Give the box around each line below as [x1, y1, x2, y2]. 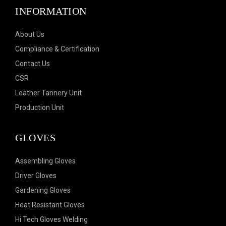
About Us [15, 30, 44, 38]
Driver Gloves [15, 172, 56, 180]
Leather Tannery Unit [15, 89, 82, 97]
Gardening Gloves [15, 186, 71, 194]
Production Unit [15, 103, 64, 111]
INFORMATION [15, 6, 87, 17]
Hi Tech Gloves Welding [15, 215, 88, 223]
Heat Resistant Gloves [15, 201, 85, 209]
